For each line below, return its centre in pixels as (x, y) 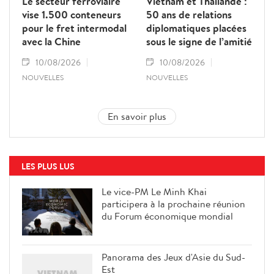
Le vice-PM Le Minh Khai (154, 192)
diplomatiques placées (196, 28)
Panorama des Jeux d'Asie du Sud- (173, 257)
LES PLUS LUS (48, 167)
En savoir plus (137, 117)
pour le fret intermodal (74, 28)
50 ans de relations (189, 15)
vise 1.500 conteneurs (72, 15)
